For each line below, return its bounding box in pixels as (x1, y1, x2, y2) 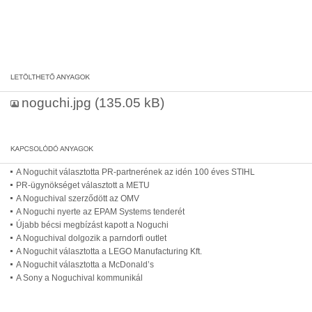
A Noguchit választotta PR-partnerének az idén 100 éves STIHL (16, 167, 255, 177)
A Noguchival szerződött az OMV (16, 194, 139, 203)
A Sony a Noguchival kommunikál (16, 273, 143, 283)
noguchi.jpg (22, 95, 91, 110)
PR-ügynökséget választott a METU (16, 180, 150, 190)
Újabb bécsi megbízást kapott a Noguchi (16, 220, 169, 230)
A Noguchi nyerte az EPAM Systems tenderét (16, 207, 185, 217)
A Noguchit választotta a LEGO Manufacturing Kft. (16, 247, 202, 256)
